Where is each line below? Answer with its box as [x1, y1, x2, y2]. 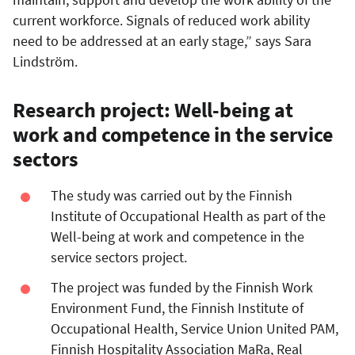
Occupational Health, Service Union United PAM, [51, 319, 339, 338]
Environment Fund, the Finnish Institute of [51, 298, 304, 317]
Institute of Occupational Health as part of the [51, 206, 326, 225]
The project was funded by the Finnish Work [51, 277, 314, 296]
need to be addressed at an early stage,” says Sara [13, 31, 311, 50]
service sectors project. [51, 247, 188, 266]
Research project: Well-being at [13, 96, 293, 123]
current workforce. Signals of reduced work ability [13, 10, 310, 29]
